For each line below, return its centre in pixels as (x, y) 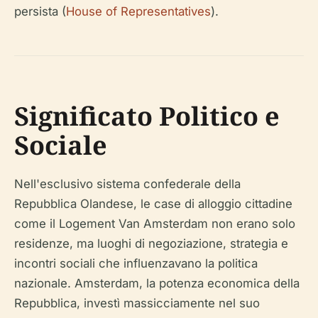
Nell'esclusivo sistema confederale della (127, 184)
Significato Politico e (147, 116)
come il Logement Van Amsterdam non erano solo (155, 224)
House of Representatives (138, 12)
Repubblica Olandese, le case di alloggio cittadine (153, 204)
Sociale (61, 146)
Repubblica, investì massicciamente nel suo (137, 303)
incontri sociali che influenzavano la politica (136, 264)
